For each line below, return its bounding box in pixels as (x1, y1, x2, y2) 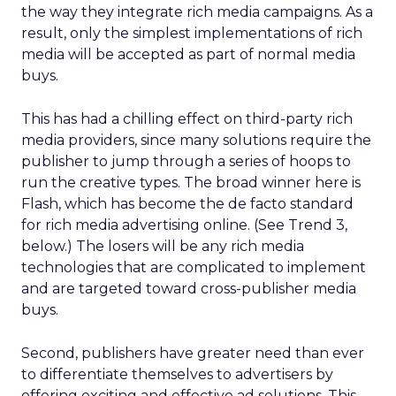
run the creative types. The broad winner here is (21, 174, 361, 191)
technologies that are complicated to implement (21, 259, 366, 276)
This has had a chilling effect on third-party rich (21, 110, 353, 127)
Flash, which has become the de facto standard (21, 195, 354, 212)
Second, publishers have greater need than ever (21, 345, 364, 362)
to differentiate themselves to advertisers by (21, 366, 333, 383)
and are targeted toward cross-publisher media (21, 280, 356, 297)
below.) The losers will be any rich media (21, 238, 304, 255)
